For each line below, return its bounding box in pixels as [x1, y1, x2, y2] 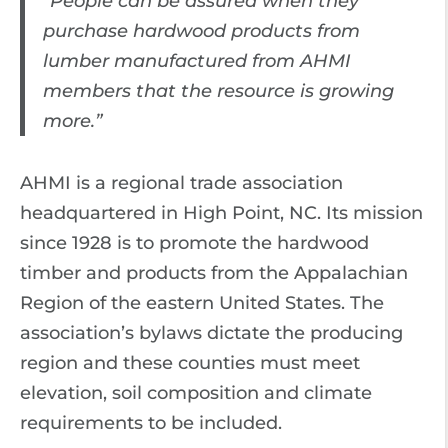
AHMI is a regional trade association [20, 171, 343, 194]
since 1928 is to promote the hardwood [20, 231, 369, 254]
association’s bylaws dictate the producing [20, 321, 403, 344]
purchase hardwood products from [42, 20, 360, 42]
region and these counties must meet [20, 351, 360, 374]
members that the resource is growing [42, 80, 394, 102]
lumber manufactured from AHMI [42, 50, 351, 72]
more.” [42, 110, 102, 132]
